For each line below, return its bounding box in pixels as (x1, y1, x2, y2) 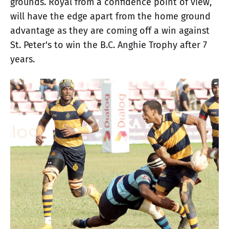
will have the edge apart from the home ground (10, 10, 211, 22)
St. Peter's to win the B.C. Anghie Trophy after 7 (10, 39, 207, 51)
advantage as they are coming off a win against (10, 25, 210, 36)
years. (10, 53, 35, 65)
